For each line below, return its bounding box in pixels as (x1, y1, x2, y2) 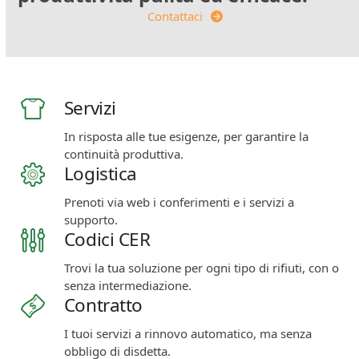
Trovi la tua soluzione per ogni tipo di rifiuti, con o (63, 259, 339, 276)
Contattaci (147, 7, 204, 24)
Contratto (63, 292, 143, 317)
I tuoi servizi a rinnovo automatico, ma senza (63, 325, 312, 341)
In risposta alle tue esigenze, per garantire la (63, 127, 309, 144)
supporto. (63, 211, 118, 228)
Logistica (63, 160, 137, 186)
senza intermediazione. (63, 276, 192, 293)
